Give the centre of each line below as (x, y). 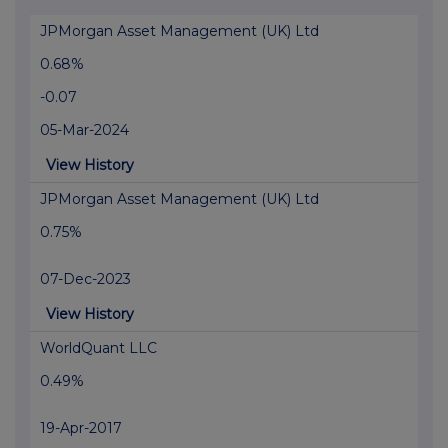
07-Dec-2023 (85, 279)
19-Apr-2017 (81, 428)
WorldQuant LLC (98, 348)
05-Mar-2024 (84, 130)
